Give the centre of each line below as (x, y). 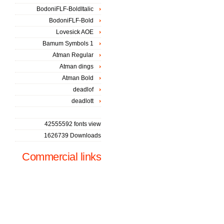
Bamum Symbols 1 (68, 43)
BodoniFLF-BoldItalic (65, 9)
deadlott (82, 101)
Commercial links (61, 157)
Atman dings (76, 66)
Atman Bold (78, 78)
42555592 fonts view (73, 124)
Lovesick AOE (75, 32)
